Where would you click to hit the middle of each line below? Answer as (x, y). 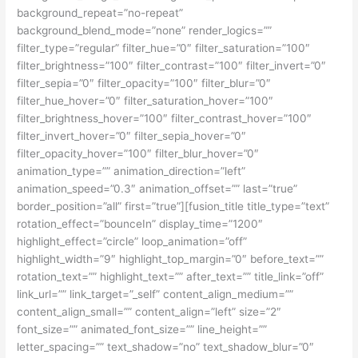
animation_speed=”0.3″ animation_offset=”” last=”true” (157, 188)
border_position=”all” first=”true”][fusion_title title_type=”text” (173, 206)
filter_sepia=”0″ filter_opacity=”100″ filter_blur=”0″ (144, 83)
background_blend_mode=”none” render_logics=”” (145, 30)
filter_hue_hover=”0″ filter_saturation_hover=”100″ (145, 100)
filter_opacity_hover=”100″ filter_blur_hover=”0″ (138, 153)
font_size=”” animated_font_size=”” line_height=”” (142, 329)
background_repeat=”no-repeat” (100, 12)
